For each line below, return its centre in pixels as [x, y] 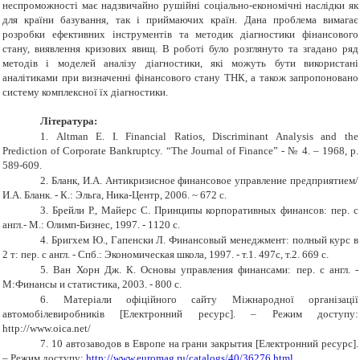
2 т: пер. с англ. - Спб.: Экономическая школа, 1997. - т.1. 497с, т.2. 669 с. [166, 255]
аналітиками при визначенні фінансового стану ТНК [124, 78]
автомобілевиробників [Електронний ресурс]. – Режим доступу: [180, 314]
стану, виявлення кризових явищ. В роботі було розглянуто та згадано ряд [180, 49]
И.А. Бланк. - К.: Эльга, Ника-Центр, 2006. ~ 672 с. [115, 195]
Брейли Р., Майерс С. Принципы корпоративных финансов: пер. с [205, 211]
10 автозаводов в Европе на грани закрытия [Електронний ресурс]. [205, 344]
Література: [69, 121]
